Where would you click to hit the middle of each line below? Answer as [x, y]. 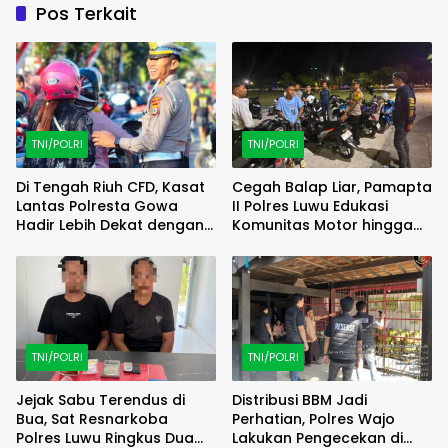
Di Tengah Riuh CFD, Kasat [110, 186]
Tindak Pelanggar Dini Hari [327, 243]
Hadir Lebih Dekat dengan [110, 224]
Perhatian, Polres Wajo [313, 419]
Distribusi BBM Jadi [299, 400]
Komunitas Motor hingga [322, 224]
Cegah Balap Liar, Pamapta [332, 186]
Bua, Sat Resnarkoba [92, 419]
